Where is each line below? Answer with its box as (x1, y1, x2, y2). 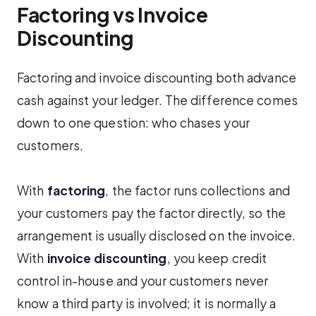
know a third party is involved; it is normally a (17, 296, 276, 312)
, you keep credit (166, 250, 267, 267)
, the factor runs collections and (105, 183, 290, 199)
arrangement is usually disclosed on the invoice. (17, 228, 296, 244)
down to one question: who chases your (17, 114, 250, 130)
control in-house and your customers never (17, 273, 269, 289)
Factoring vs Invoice (17, 1, 208, 27)
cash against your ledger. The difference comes (17, 92, 298, 108)
